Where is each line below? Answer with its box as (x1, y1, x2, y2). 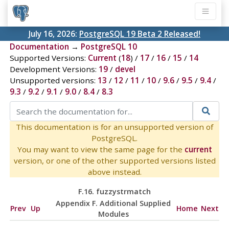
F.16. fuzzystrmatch (78, 186, 151, 196)
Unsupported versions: (9, 75, 98, 86)
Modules (98, 209, 129, 219)
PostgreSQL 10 (80, 41, 137, 52)
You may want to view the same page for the (17, 144, 185, 154)
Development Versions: (9, 64, 99, 75)
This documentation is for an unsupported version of (16, 121, 213, 132)
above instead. (87, 166, 142, 177)
